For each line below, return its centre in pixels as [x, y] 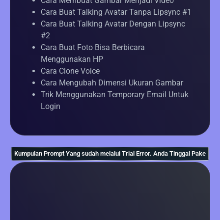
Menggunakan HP [72, 59]
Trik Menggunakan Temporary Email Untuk [115, 95]
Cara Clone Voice [70, 71]
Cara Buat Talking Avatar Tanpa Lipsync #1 [116, 12]
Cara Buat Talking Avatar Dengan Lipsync [113, 24]
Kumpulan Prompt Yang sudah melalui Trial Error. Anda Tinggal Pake [110, 154]
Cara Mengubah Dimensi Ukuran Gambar [112, 83]
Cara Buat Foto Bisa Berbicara [93, 48]
